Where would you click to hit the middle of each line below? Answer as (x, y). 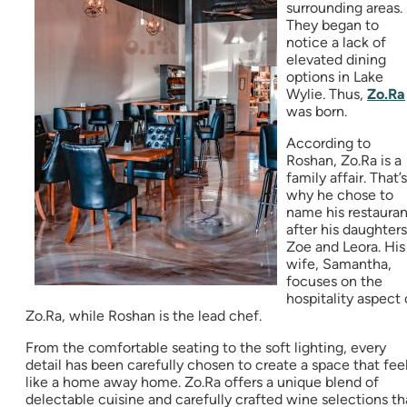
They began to (333, 25)
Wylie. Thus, (327, 94)
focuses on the (334, 282)
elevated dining (336, 60)
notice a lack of (336, 43)
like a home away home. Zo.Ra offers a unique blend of (202, 382)
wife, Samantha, (339, 264)
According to (328, 144)
